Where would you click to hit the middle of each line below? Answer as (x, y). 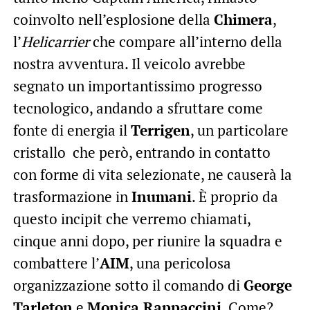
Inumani (161, 197)
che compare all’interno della (187, 42)
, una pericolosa (180, 263)
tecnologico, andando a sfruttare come (138, 108)
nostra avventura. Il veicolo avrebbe (129, 64)
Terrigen (160, 130)
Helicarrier (57, 42)
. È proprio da (235, 197)
